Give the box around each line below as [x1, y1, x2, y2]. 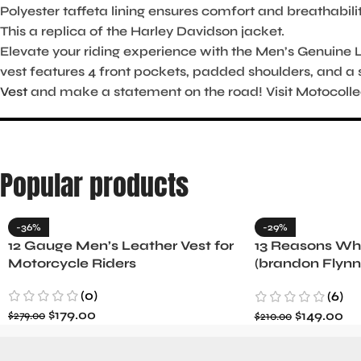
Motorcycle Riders [8, 255, 136, 271]
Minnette [254, 272, 319, 288]
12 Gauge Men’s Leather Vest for [8, 237, 234, 253]
